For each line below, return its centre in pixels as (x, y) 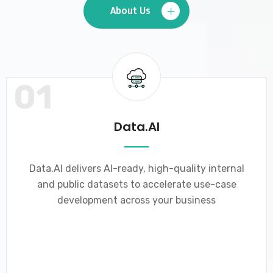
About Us (132, 11)
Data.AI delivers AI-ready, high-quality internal (136, 168)
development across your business (136, 200)
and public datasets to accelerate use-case (136, 184)
